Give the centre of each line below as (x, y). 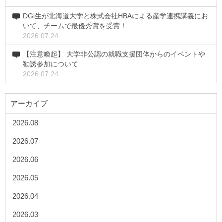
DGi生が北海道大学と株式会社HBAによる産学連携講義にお (115, 16)
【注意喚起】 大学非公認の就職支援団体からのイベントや (114, 54)
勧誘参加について (51, 64)
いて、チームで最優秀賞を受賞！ (75, 26)
